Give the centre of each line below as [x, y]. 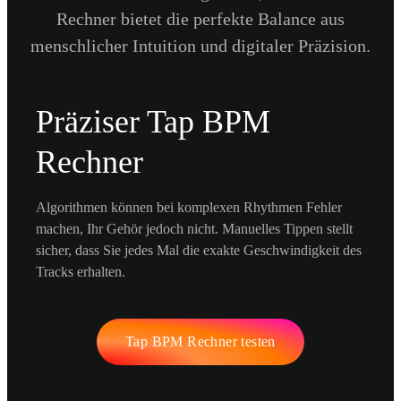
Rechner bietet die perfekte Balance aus [200, 18]
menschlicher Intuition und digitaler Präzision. [200, 45]
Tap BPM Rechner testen [200, 341]
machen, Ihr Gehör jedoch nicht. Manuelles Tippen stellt [194, 228]
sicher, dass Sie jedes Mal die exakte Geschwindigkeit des [199, 250]
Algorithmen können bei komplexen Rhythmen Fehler [189, 207]
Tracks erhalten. [81, 271]
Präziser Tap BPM [153, 121]
